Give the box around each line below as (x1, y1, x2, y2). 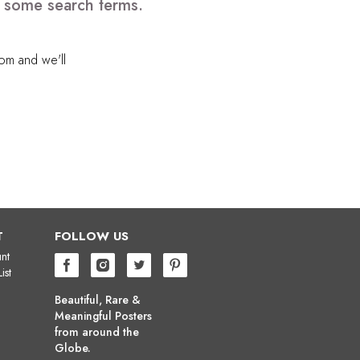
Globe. (55, 339, 91, 356)
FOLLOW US (55, 227, 129, 245)
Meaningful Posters (55, 307, 152, 324)
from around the (55, 323, 139, 340)
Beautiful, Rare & (55, 291, 141, 308)
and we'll (14, 50, 66, 69)
